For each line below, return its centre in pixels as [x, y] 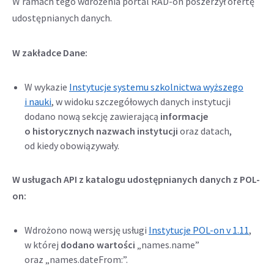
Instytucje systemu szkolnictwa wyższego [156, 87]
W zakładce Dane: [50, 53]
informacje [184, 116]
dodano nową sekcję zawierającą [92, 116]
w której [43, 245]
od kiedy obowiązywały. [72, 146]
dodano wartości [98, 245]
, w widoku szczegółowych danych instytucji [141, 102]
